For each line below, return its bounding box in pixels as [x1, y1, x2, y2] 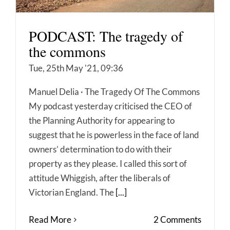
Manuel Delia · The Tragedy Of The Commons [29, 86, 200, 98]
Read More [29, 214, 71, 225]
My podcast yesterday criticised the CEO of [29, 101, 192, 112]
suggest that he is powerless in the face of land [29, 129, 199, 141]
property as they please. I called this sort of [29, 158, 187, 169]
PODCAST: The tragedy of [29, 26, 183, 46]
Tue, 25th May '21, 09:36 [29, 63, 123, 74]
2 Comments [154, 214, 201, 225]
